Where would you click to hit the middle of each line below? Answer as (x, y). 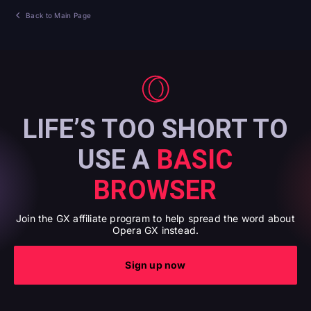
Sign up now (155, 265)
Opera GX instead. (155, 230)
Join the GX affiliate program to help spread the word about (155, 218)
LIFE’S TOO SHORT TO (155, 129)
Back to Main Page (59, 15)
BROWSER (155, 190)
